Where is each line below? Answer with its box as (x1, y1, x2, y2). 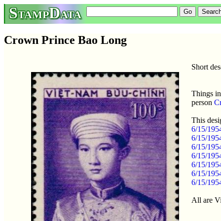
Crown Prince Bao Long (4, 33, 127, 46)
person (191, 98, 214, 107)
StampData (9, 4, 81, 22)
